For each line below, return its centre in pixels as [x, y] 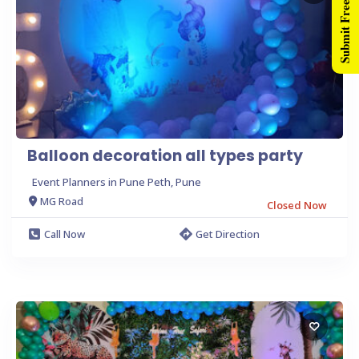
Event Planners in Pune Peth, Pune [117, 182]
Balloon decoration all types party [165, 155]
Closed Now [297, 205]
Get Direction [228, 234]
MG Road [62, 202]
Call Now [65, 234]
